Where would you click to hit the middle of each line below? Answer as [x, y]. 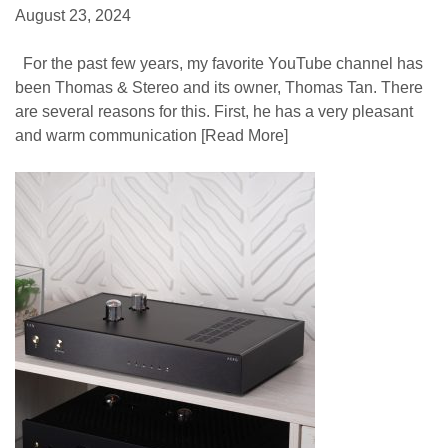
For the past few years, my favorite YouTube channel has [219, 63]
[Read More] [242, 135]
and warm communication [106, 135]
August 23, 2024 [73, 15]
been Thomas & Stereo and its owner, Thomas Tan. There [219, 87]
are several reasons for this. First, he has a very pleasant [214, 111]
